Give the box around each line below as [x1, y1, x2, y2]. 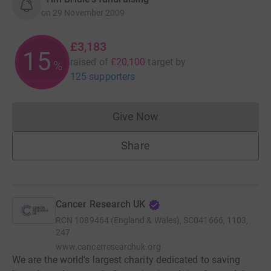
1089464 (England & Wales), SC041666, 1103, [74, 215, 249, 225]
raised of [70, 56, 108, 68]
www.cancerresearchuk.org [56, 241, 161, 252]
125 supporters [70, 70, 135, 82]
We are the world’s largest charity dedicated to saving [12, 253, 241, 266]
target [148, 56, 173, 68]
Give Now [112, 109, 159, 123]
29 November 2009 [53, 7, 125, 18]
